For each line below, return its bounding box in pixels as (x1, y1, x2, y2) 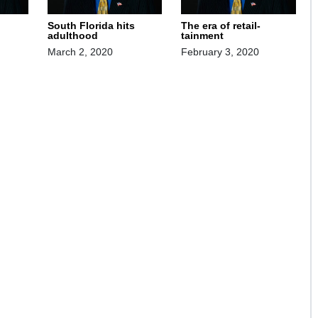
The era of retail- (181, 19, 261, 31)
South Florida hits (47, 19, 135, 31)
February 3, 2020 (181, 45, 260, 57)
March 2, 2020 (47, 45, 113, 57)
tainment (181, 29, 224, 41)
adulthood (47, 29, 98, 41)
